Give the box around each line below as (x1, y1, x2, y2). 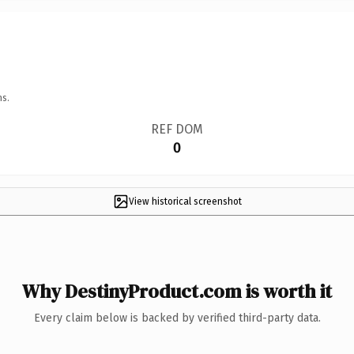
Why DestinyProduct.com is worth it (22, 277, 332, 304)
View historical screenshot (128, 195, 242, 207)
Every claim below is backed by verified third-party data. (33, 311, 321, 325)
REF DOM (150, 121, 203, 137)
